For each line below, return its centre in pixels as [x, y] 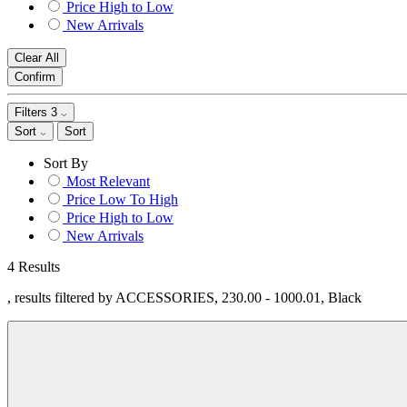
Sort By [66, 163]
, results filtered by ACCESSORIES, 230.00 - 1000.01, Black [184, 298]
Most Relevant [108, 181]
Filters [33, 112]
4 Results [34, 267]
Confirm [35, 77]
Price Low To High [122, 199]
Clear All [37, 58]
